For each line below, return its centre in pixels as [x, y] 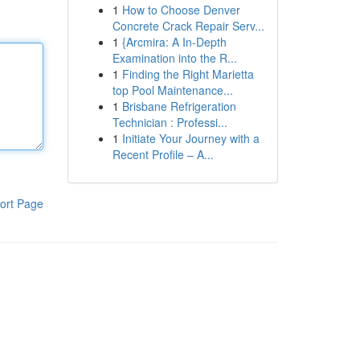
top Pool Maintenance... [172, 90]
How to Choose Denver [181, 10]
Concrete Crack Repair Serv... [188, 26]
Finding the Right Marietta [188, 74]
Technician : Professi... [170, 122]
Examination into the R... [174, 58]
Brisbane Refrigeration [179, 106]
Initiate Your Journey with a [190, 138]
